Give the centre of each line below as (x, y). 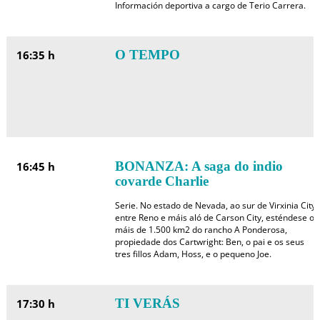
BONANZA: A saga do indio (199, 166)
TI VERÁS (147, 303)
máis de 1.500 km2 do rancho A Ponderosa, (201, 230)
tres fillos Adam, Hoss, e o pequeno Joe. (193, 254)
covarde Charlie (161, 181)
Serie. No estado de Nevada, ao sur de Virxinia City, (216, 205)
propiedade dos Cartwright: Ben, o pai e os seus (209, 242)
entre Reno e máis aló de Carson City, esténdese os (216, 217)
